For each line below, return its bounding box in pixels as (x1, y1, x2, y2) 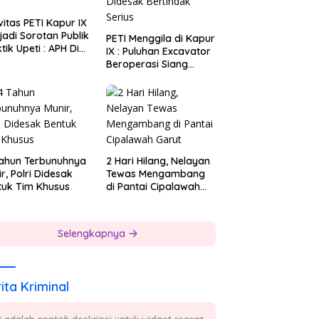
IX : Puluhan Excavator (106, 45, 211, 58)
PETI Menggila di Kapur (106, 32, 216, 46)
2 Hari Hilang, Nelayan (106, 155, 211, 168)
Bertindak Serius (106, 83, 184, 97)
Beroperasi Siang (106, 58, 189, 71)
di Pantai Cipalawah (106, 180, 201, 194)
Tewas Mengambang (106, 167, 206, 181)
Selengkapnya (57, 227, 128, 241)
